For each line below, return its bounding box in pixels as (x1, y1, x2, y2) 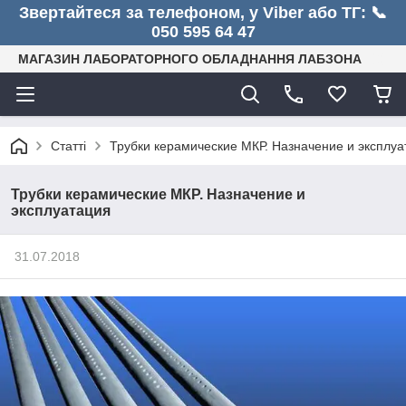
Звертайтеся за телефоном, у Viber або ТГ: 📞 (19, 4, 387, 22)
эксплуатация (11, 203, 111, 218)
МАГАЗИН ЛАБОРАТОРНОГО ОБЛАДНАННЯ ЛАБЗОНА (18, 52, 362, 66)
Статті (51, 139, 86, 153)
